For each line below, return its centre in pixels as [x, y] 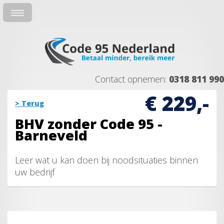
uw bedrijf [35, 172]
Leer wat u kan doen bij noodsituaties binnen [106, 160]
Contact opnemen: [132, 79]
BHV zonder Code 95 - [89, 124]
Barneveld [51, 135]
